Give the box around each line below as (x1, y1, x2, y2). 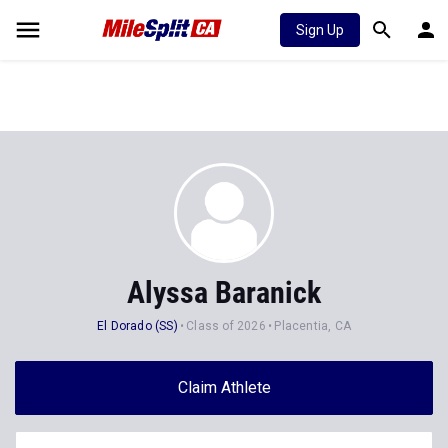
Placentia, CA (274, 319, 351, 333)
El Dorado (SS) (97, 319, 178, 333)
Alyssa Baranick (127, 275, 321, 310)
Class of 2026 (186, 319, 266, 333)
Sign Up (296, 22, 344, 38)
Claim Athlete (177, 378, 271, 397)
